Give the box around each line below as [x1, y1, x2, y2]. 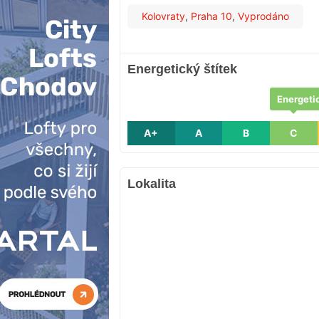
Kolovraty [142, 10, 185, 23]
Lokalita [127, 177, 176, 192]
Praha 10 [191, 10, 232, 23]
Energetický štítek [127, 62, 237, 77]
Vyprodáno [238, 10, 289, 23]
